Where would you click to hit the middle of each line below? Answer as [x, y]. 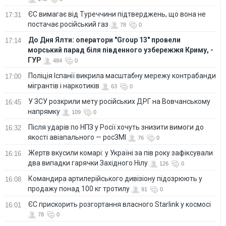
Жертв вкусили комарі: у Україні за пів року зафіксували [121, 153]
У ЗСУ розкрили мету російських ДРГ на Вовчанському [119, 101]
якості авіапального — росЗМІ [77, 137]
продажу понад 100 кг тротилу [79, 188]
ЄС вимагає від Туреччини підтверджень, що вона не [117, 14]
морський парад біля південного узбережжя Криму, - [121, 50]
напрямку [44, 111]
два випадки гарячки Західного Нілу [88, 163]
